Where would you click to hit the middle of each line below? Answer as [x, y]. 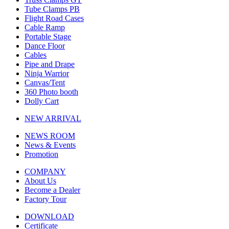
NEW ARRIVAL [53, 118]
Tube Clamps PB [52, 9]
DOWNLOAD [49, 216]
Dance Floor [45, 46]
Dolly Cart [42, 101]
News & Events [50, 145]
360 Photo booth [51, 92]
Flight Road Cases [54, 18]
